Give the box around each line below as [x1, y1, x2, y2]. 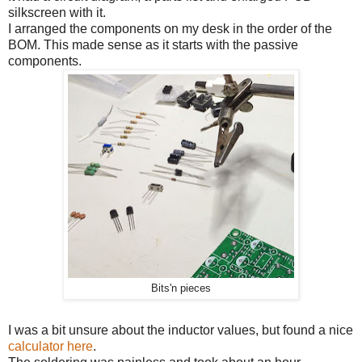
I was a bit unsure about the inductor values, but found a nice [8, 322, 353, 337]
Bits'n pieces [151, 282, 211, 294]
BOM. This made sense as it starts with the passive [8, 37, 298, 52]
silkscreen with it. [8, 5, 106, 19]
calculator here [8, 339, 93, 353]
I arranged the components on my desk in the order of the [8, 21, 332, 36]
